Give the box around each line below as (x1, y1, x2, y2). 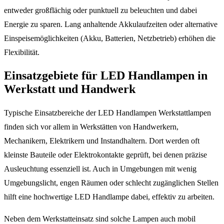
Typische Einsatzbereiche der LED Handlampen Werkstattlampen (4, 108, 211, 117)
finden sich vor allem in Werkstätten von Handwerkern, (4, 122, 178, 131)
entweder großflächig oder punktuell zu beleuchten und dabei (4, 5, 197, 14)
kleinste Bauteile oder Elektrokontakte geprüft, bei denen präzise (4, 150, 207, 159)
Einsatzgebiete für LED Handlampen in (4, 69, 207, 82)
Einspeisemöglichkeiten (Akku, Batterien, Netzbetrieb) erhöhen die (4, 33, 215, 42)
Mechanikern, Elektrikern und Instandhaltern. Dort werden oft (4, 136, 199, 145)
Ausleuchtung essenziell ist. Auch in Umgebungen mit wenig (4, 164, 196, 173)
